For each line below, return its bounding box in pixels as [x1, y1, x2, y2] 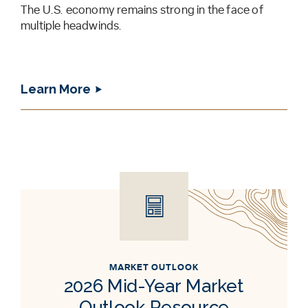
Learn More [21, 81, 91, 96]
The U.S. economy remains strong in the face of [21, 3, 263, 16]
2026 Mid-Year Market [63, 275, 245, 296]
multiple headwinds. [21, 19, 122, 32]
